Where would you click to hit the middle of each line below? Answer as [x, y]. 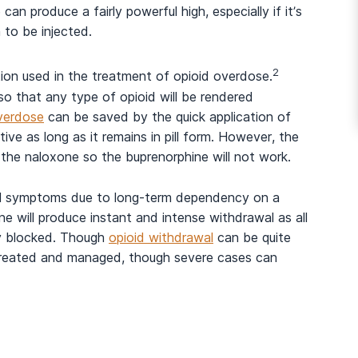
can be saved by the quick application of [167, 116]
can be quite [252, 237]
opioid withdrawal [161, 237]
